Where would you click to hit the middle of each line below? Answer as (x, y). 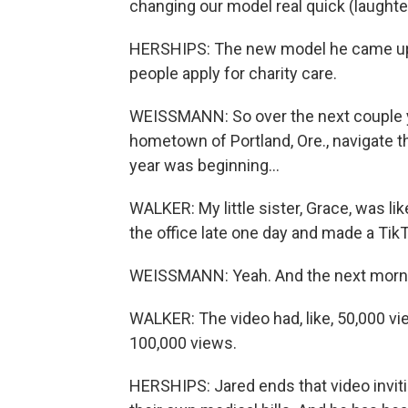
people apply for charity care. (233, 73)
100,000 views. (183, 343)
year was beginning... (204, 165)
